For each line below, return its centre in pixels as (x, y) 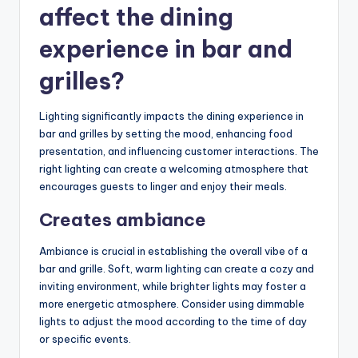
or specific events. (85, 338)
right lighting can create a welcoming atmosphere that (174, 168)
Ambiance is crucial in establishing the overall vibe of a (173, 251)
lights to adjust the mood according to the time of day (173, 321)
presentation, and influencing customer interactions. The (179, 151)
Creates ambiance (123, 219)
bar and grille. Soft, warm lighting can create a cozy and (177, 268)
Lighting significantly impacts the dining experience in (171, 115)
